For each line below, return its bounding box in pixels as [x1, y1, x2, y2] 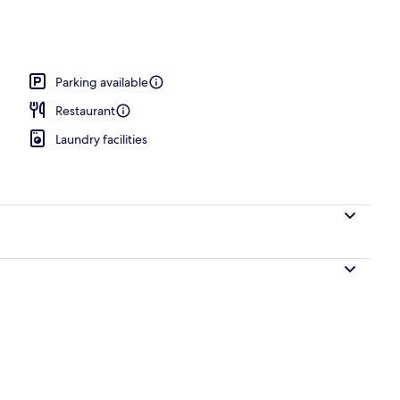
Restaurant [55, 102, 115, 119]
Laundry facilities [55, 130, 147, 147]
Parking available [55, 73, 148, 90]
